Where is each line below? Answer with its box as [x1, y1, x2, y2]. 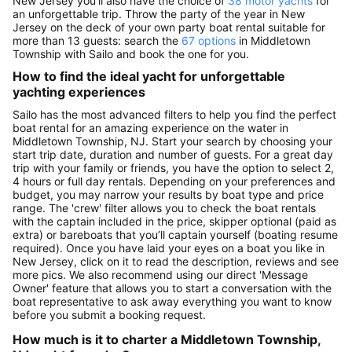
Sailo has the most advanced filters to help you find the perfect [13, 107, 336, 121]
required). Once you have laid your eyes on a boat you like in [13, 240, 324, 255]
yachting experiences [13, 84, 145, 101]
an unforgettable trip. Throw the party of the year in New [13, 7, 305, 21]
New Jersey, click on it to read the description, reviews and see [13, 254, 339, 268]
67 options [181, 34, 236, 48]
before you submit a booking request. [13, 307, 206, 321]
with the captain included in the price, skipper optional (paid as [13, 214, 336, 228]
